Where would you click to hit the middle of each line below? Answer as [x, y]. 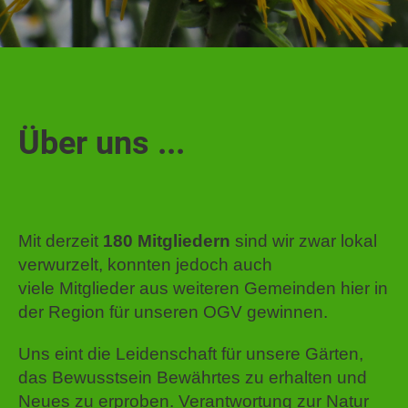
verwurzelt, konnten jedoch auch [145, 265]
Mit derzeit [61, 241]
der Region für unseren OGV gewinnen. [173, 312]
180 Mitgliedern [167, 241]
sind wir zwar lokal [304, 241]
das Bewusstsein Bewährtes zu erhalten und [193, 377]
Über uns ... [102, 143]
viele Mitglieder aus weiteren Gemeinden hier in [203, 288]
